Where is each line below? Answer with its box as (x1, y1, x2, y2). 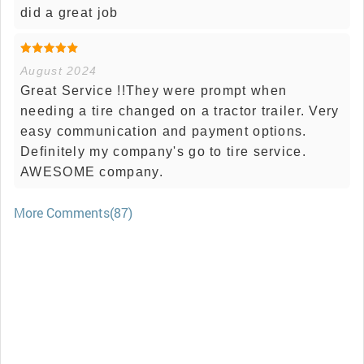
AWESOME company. (20, 164, 163, 179)
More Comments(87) (14, 203, 132, 221)
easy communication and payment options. (20, 123, 307, 138)
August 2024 (20, 63, 97, 77)
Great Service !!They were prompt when (20, 83, 288, 97)
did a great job (20, 5, 119, 19)
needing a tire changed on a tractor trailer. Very (20, 103, 340, 118)
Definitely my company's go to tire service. (20, 144, 306, 158)
